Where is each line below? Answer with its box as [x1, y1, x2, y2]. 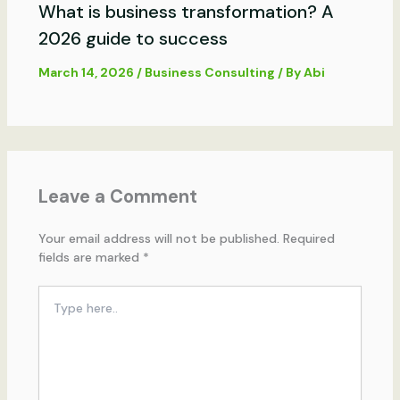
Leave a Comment [37, 185, 197, 209]
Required [282, 230, 335, 247]
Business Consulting [144, 64, 275, 81]
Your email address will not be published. [37, 230, 279, 247]
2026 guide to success [37, 27, 228, 51]
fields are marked [37, 249, 143, 266]
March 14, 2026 [37, 64, 137, 81]
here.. [37, 304, 69, 321]
